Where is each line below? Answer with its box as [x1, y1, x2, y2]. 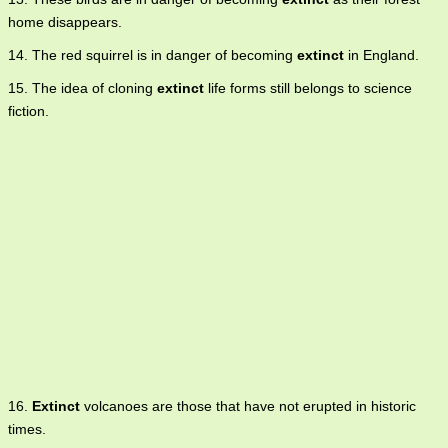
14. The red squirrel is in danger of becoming [8, 47, 297, 64]
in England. [344, 47, 419, 64]
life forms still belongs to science [204, 80, 412, 97]
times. [8, 421, 46, 438]
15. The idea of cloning [8, 80, 157, 97]
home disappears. [8, 14, 122, 31]
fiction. [8, 103, 49, 120]
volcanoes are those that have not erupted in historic [80, 398, 416, 415]
